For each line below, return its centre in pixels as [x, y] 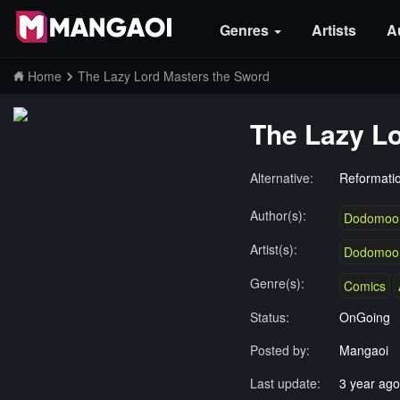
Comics [364, 286]
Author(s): [278, 215]
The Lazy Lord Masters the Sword [174, 76]
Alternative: [281, 178]
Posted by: [279, 350]
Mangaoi [363, 350]
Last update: [285, 383]
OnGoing [364, 317]
